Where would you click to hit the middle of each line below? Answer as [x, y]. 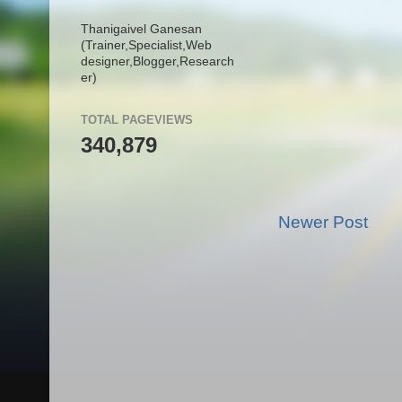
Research [207, 61]
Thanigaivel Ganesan [141, 29]
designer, [107, 61]
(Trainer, [105, 45]
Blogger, [156, 61]
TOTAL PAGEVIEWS [137, 119]
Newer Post [323, 222]
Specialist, [157, 45]
